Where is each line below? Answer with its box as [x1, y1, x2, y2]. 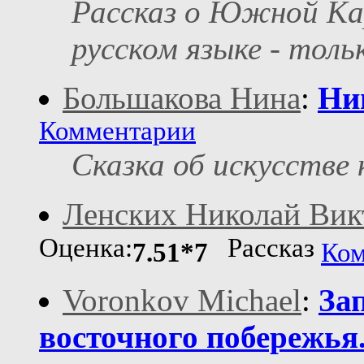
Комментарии [39, 116, 196, 146]
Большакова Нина [63, 80, 301, 116]
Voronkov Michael [63, 283, 301, 318]
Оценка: [39, 233, 132, 269]
